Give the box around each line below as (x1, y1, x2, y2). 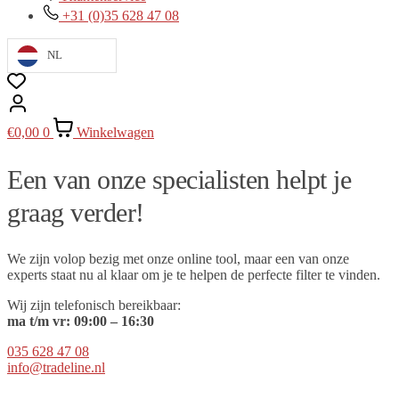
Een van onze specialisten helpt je (7, 165, 351, 195)
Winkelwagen (77, 125, 154, 141)
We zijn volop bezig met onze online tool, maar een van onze (7, 250, 349, 266)
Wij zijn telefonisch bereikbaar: (7, 297, 181, 313)
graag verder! (7, 198, 144, 228)
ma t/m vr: (7, 313, 70, 329)
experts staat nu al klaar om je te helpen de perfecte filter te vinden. (7, 266, 380, 282)
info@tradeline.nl (7, 359, 105, 375)
